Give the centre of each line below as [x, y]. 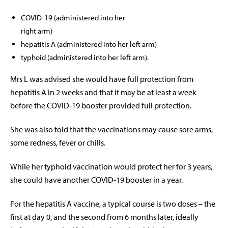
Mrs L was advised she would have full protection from [102, 79]
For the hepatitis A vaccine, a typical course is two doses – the [113, 204]
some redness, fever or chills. [58, 143]
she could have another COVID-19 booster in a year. [96, 180]
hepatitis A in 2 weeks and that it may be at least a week [103, 92]
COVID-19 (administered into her [73, 18]
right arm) [37, 31]
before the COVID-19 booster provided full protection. [101, 106]
